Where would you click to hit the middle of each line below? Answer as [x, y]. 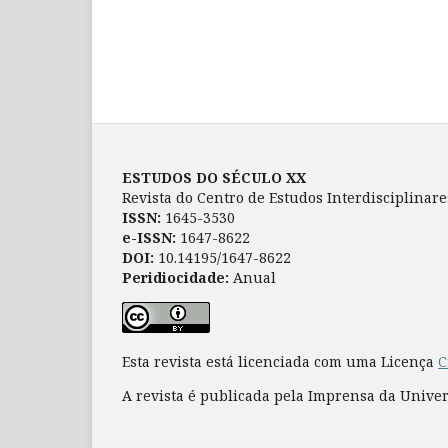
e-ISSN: [149, 237]
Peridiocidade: [175, 277]
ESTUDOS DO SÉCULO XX [214, 177]
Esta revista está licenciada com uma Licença [280, 361]
